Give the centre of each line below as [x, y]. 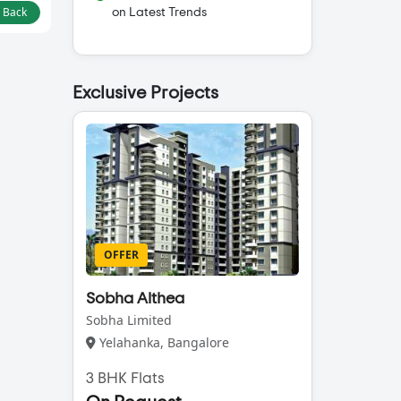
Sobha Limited [128, 320]
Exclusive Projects [145, 94]
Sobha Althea [135, 299]
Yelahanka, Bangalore [162, 343]
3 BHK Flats [125, 379]
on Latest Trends [159, 13]
